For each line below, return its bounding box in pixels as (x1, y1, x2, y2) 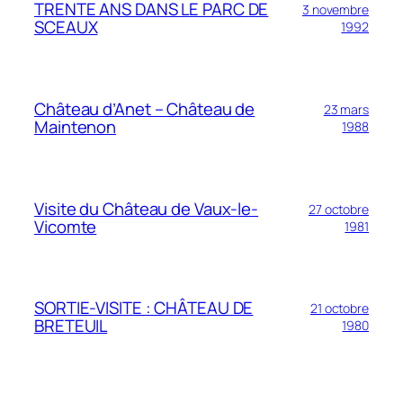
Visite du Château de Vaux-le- (34, 196, 259, 220)
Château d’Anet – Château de (34, 96, 255, 121)
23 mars (323, 100, 369, 118)
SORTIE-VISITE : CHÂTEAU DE (34, 296, 254, 320)
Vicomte (34, 214, 97, 238)
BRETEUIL (34, 314, 108, 338)
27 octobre (308, 200, 369, 218)
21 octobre (309, 300, 369, 318)
